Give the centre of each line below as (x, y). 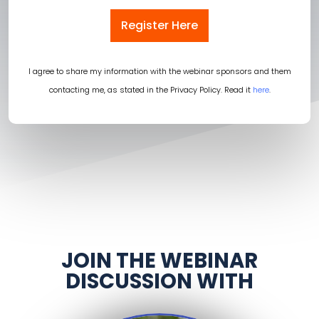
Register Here (159, 25)
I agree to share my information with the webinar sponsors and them (159, 71)
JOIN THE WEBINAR (159, 260)
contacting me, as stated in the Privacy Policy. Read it (151, 89)
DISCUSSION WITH (159, 281)
